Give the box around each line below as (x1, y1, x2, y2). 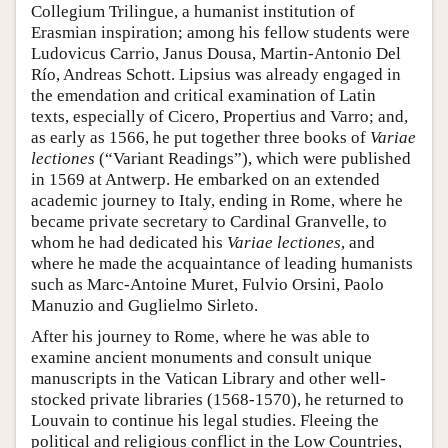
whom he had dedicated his (31, 232, 227, 252)
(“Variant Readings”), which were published (95, 148, 411, 168)
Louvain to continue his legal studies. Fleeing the (31, 410, 379, 430)
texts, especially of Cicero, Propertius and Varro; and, (31, 106, 408, 126)
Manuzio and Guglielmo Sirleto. (31, 295, 258, 315)
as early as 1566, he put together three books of (31, 127, 370, 147)
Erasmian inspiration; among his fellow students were (31, 22, 410, 42)
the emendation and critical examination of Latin (31, 85, 376, 105)
